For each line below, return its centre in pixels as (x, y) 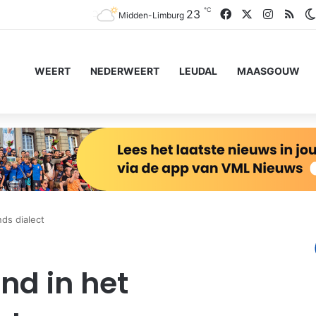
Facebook (257, 13)
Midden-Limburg (151, 15)
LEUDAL (198, 71)
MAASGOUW (268, 71)
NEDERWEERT (125, 71)
